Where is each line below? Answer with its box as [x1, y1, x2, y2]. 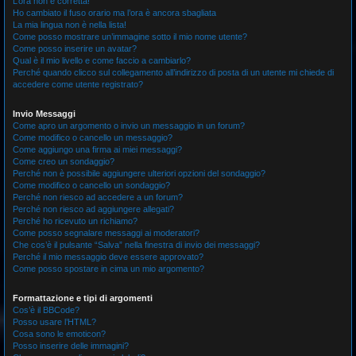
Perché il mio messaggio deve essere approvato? [13, 252, 203, 261]
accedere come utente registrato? [13, 79, 143, 89]
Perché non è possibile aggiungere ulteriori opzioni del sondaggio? [13, 168, 265, 178]
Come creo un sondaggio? [13, 157, 114, 166]
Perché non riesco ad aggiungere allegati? [13, 204, 174, 214]
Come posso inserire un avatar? [13, 44, 137, 53]
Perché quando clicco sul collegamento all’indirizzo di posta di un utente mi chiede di [13, 68, 334, 77]
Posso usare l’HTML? [13, 317, 96, 327]
